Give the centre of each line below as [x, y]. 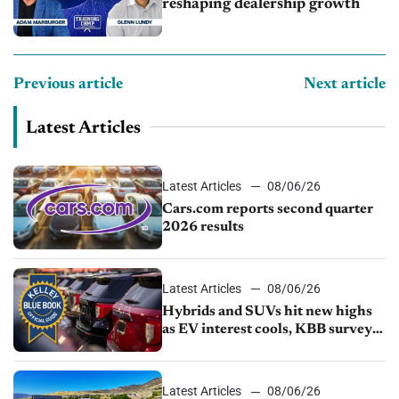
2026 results [204, 227]
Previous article [68, 84]
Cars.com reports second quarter [268, 209]
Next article [345, 84]
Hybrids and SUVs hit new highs [268, 311]
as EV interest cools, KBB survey [268, 329]
